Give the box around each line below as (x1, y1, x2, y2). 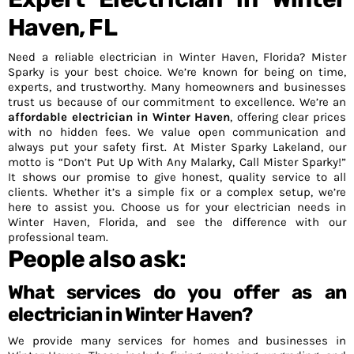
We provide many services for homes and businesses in (8, 333, 346, 348)
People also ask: (8, 245, 186, 273)
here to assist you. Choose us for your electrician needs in (8, 200, 346, 214)
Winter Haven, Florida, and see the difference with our (8, 215, 346, 229)
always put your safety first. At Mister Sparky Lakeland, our (8, 140, 346, 154)
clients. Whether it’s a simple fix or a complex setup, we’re (8, 185, 346, 199)
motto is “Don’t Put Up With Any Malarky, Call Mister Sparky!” (8, 155, 346, 169)
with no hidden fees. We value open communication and (8, 125, 346, 139)
